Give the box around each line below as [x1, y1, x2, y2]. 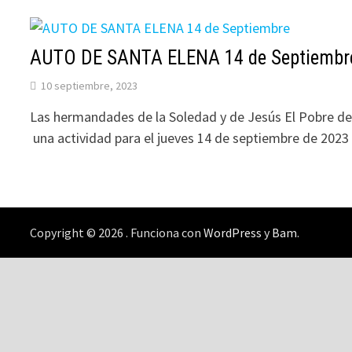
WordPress [203, 225, 262, 241]
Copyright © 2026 [30, 225, 126, 241]
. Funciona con [126, 225, 204, 241]
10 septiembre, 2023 [41, 79, 138, 93]
